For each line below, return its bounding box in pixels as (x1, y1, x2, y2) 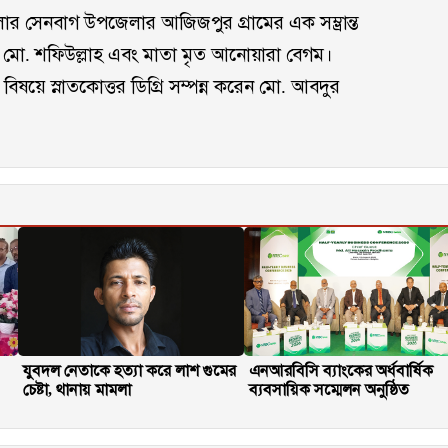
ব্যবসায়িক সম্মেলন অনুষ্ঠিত (249, 381, 410, 399)
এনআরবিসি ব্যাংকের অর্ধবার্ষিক (249, 362, 434, 380)
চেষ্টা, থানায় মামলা (23, 381, 132, 399)
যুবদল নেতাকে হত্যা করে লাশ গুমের (23, 362, 237, 380)
